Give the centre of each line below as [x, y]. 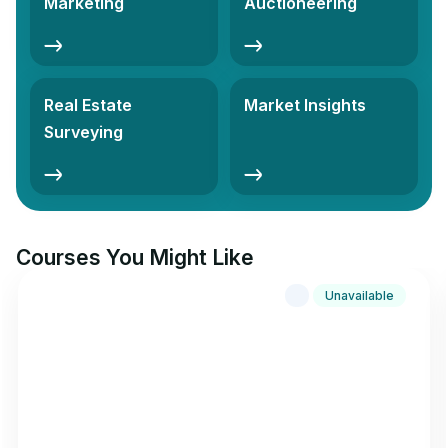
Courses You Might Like [135, 258]
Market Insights [305, 105]
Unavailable [359, 296]
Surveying [83, 132]
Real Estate [88, 105]
